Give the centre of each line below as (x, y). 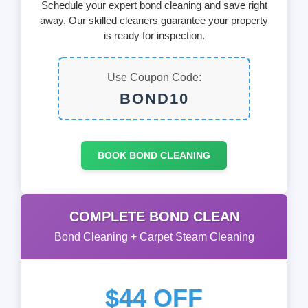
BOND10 (154, 99)
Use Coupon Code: (154, 78)
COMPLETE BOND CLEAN (154, 217)
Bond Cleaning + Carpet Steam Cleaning (154, 237)
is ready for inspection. (154, 36)
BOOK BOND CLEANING (154, 156)
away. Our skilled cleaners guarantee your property (154, 21)
